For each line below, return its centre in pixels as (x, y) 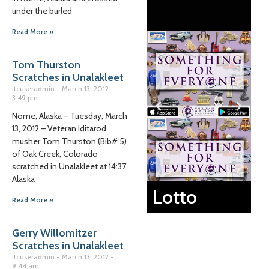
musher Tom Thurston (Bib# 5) (69, 141)
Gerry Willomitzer (54, 233)
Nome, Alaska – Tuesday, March (70, 116)
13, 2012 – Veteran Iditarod (59, 128)
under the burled (42, 11)
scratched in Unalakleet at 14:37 (69, 166)
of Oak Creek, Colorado (55, 154)
